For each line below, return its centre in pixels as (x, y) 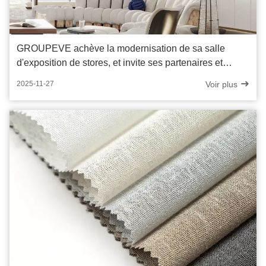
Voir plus (223, 84)
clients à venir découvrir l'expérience (93, 77)
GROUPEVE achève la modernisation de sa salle (121, 48)
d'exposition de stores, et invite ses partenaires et (120, 62)
